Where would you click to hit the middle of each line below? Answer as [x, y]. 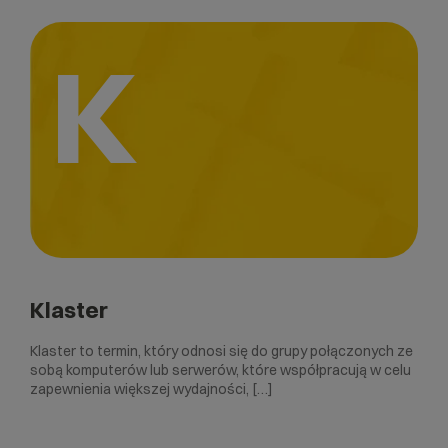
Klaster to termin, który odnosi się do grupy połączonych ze [221, 350]
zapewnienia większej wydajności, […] [151, 388]
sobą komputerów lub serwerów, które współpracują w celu [220, 369]
